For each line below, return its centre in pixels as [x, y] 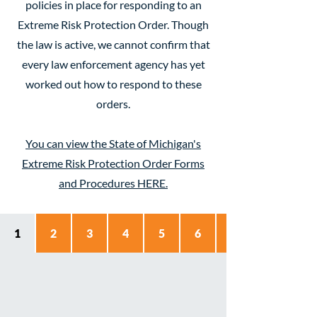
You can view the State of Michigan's [113, 143]
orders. [113, 104]
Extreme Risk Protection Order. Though [113, 24]
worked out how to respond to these [113, 84]
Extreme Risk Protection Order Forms [113, 163]
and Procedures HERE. [113, 183]
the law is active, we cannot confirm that [113, 44]
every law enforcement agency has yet [113, 64]
